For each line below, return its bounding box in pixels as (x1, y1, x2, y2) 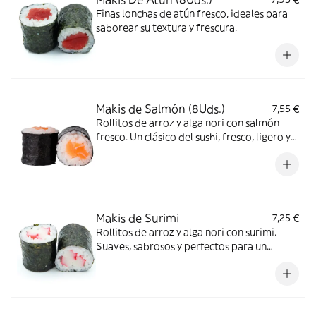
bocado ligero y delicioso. (96, 254, 215, 267)
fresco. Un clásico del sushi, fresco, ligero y (96, 130, 291, 143)
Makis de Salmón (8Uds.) (96, 102, 225, 116)
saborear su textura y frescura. (96, 21, 237, 34)
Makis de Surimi (96, 211, 179, 225)
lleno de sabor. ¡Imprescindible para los (96, 145, 278, 157)
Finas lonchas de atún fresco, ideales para (96, 7, 288, 20)
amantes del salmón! (96, 159, 192, 171)
